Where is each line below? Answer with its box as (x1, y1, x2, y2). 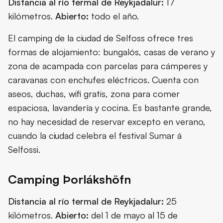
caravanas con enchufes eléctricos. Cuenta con (8, 74, 199, 86)
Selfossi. (8, 144, 40, 155)
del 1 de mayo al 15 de (89, 210, 178, 221)
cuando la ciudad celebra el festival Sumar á (8, 130, 182, 141)
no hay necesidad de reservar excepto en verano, (8, 116, 206, 127)
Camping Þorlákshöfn (8, 172, 131, 187)
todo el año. (89, 10, 139, 22)
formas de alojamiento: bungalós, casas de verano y (8, 46, 215, 58)
